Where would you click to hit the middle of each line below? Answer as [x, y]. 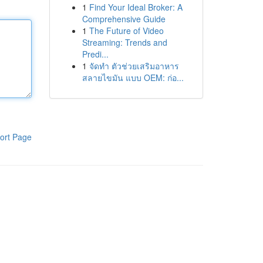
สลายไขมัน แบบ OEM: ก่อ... [133, 77]
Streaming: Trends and [124, 42]
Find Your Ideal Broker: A [136, 7]
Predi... [95, 54]
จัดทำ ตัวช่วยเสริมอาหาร [134, 66]
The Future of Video [126, 31]
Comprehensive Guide [124, 19]
